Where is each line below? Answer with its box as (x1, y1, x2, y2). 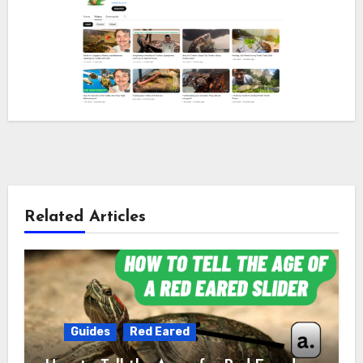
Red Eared (129, 324, 190, 339)
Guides (70, 324, 110, 339)
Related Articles (23, 208, 146, 225)
